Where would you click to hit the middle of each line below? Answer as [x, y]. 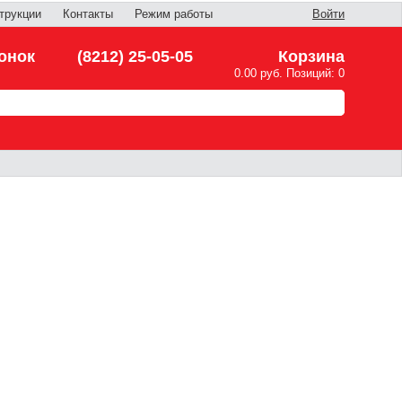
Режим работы [174, 14]
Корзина [312, 57]
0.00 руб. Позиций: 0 [290, 73]
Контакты [87, 14]
